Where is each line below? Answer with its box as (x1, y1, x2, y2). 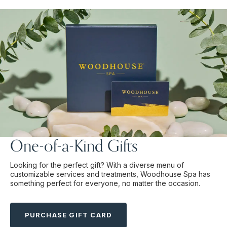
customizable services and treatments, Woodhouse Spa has (10, 169, 210, 178)
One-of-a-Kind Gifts (10, 135, 138, 156)
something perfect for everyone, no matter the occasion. (10, 178, 200, 187)
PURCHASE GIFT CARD (24, 211, 112, 219)
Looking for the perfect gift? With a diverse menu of (10, 160, 184, 169)
